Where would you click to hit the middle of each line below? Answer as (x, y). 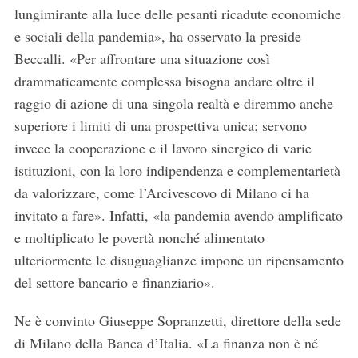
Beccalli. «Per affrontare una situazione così (142, 59)
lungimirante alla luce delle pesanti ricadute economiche (177, 14)
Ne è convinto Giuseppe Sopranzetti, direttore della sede (177, 321)
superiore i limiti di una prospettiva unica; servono (160, 126)
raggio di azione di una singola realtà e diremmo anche (173, 103)
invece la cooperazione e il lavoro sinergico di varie (163, 148)
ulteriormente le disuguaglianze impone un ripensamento (179, 260)
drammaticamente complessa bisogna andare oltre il (164, 81)
